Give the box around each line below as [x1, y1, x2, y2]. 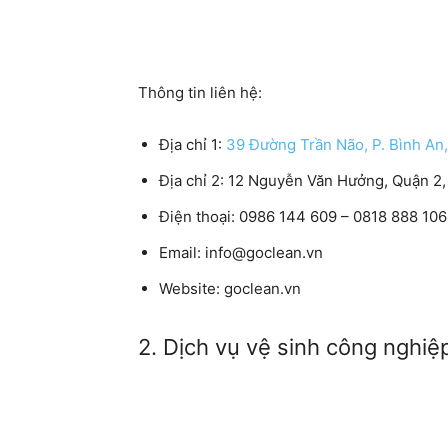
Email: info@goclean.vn [159, 243, 323, 262]
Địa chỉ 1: [159, 135, 226, 154]
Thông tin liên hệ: [138, 83, 262, 102]
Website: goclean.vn [159, 279, 301, 298]
